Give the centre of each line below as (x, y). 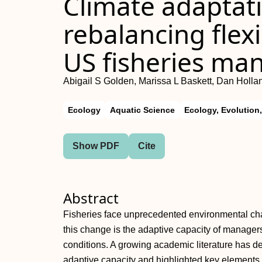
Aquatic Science (142, 110)
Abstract (91, 198)
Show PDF (96, 146)
